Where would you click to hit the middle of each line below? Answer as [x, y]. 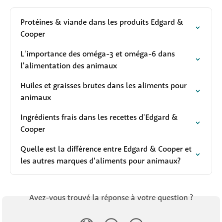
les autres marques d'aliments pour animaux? [100, 160]
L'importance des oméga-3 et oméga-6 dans [99, 53]
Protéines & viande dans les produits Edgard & [103, 22]
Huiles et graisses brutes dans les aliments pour [105, 85]
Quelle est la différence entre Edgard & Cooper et [107, 148]
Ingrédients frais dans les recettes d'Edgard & [100, 117]
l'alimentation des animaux [69, 65]
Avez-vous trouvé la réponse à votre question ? [111, 197]
